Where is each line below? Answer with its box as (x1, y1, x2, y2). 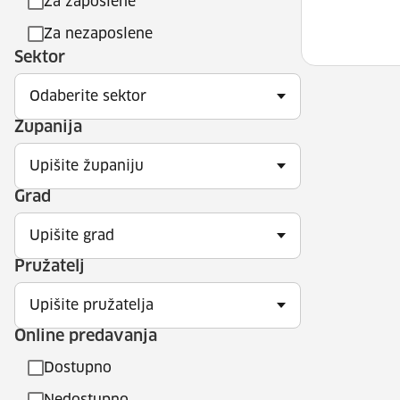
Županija (14, 120, 82, 136)
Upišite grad (29, 229, 114, 243)
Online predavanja (14, 329, 157, 345)
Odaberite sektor (29, 89, 146, 104)
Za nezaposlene (44, 27, 153, 41)
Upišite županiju (29, 159, 144, 173)
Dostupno (44, 361, 112, 375)
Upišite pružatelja (29, 298, 154, 312)
